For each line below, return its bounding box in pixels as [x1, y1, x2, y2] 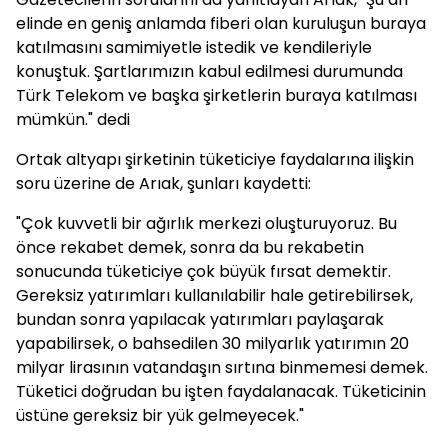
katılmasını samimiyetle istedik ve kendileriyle [16, 36, 372, 59]
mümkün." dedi [16, 108, 130, 131]
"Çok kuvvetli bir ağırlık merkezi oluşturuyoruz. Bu [16, 212, 397, 235]
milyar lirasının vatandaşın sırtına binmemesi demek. [16, 356, 428, 379]
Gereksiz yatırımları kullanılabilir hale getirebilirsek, [16, 284, 413, 307]
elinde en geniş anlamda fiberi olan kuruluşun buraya [16, 12, 426, 35]
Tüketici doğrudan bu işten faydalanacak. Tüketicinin [16, 380, 426, 403]
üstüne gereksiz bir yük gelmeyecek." [16, 404, 304, 427]
